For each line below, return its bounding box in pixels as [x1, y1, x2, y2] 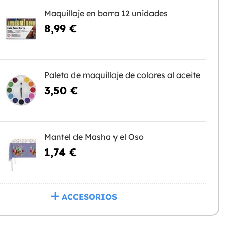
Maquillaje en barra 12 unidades [44, 8, 168, 19]
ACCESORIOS [62, 192, 118, 202]
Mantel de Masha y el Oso [44, 132, 144, 142]
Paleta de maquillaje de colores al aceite [44, 70, 200, 81]
